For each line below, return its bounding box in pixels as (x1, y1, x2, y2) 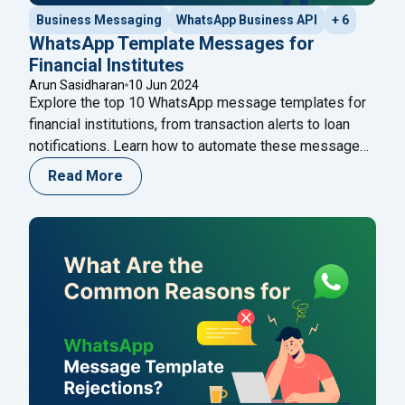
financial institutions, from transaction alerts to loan (29, 115, 350, 133)
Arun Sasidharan (29, 77, 125, 92)
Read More (48, 166, 123, 184)
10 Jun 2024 (128, 77, 199, 92)
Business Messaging (36, 12, 162, 27)
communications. (29, 202, 135, 220)
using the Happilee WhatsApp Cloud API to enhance (29, 158, 355, 176)
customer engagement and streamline (29, 180, 268, 198)
